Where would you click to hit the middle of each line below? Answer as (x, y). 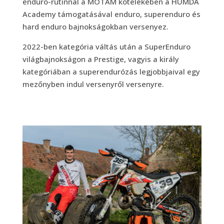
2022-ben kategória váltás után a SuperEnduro (106, 46)
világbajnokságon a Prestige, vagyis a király (100, 59)
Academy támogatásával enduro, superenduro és (111, 14)
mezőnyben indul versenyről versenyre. (93, 84)
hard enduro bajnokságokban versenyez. (96, 26)
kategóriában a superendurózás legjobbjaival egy (111, 71)
